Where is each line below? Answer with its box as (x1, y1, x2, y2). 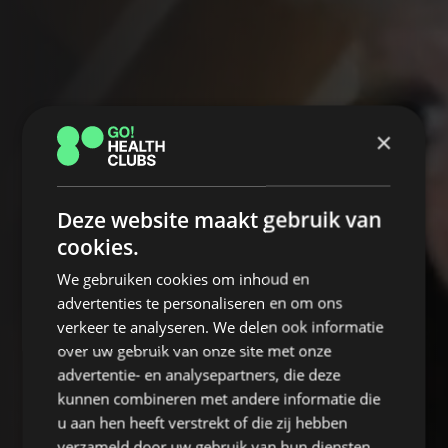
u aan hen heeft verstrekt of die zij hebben (57, 412, 348, 432)
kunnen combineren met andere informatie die (57, 388, 381, 408)
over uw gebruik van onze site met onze (57, 340, 332, 360)
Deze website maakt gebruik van (57, 205, 382, 233)
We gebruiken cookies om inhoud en (57, 268, 310, 288)
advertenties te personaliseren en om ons (57, 292, 343, 312)
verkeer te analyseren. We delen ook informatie (57, 316, 384, 336)
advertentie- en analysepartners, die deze (57, 364, 341, 384)
